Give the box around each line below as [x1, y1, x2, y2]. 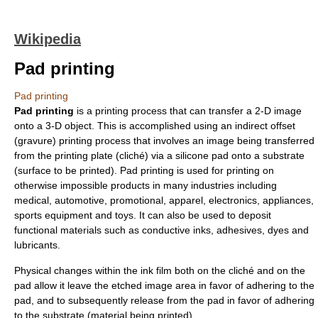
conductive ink [142, 224, 206, 236]
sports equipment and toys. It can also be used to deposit [14, 209, 271, 221]
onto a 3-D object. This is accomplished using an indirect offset [14, 120, 295, 131]
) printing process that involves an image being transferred [53, 135, 314, 146]
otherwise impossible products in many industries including [14, 180, 277, 191]
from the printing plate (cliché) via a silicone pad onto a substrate [14, 150, 305, 161]
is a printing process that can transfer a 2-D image [74, 105, 302, 116]
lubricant [14, 239, 53, 251]
